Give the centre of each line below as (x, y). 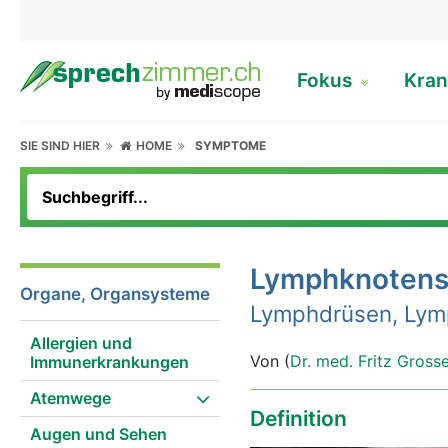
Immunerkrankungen (109, 362)
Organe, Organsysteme (115, 294)
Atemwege (70, 398)
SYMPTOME (231, 145)
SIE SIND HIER (63, 145)
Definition (298, 418)
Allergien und (81, 343)
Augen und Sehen (98, 434)
